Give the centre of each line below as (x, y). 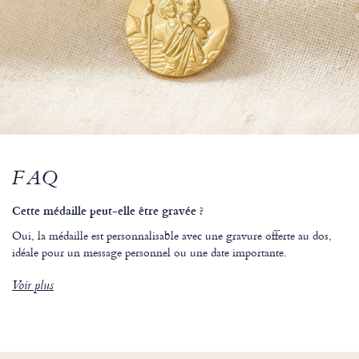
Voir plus (33, 287)
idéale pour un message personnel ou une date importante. (149, 252)
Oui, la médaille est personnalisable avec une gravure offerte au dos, (172, 236)
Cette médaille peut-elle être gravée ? (108, 211)
